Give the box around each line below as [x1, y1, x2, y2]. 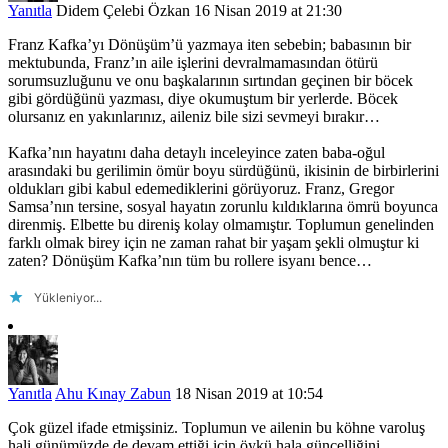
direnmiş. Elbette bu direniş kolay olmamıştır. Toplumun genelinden [8, 216, 434, 233]
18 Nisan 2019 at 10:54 [175, 385, 323, 402]
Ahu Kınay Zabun [55, 385, 171, 402]
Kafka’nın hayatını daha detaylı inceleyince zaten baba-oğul [8, 144, 385, 161]
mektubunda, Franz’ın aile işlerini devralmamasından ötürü [8, 54, 378, 71]
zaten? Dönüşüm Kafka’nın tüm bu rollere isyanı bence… [8, 252, 372, 269]
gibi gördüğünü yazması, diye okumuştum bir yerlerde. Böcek [8, 90, 398, 107]
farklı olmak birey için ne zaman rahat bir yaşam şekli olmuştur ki [8, 234, 419, 251]
